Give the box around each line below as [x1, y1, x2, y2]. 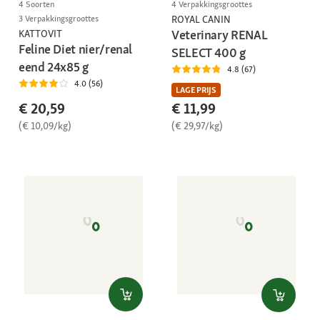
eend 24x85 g [19, 59, 89, 76]
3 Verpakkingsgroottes [19, 13, 99, 25]
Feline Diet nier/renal [19, 41, 133, 58]
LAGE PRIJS [176, 84, 216, 96]
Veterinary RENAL [171, 26, 268, 44]
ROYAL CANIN [171, 13, 231, 26]
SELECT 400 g [171, 44, 246, 61]
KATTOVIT [19, 27, 62, 41]
